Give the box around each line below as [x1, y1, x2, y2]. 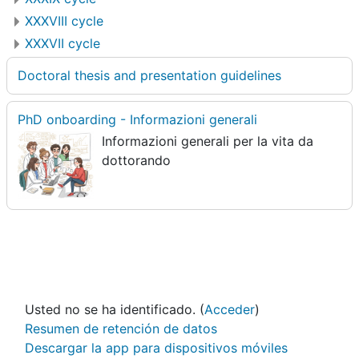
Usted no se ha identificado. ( [25, 301, 204, 318]
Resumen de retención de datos [25, 321, 217, 337]
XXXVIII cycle [25, 12, 103, 29]
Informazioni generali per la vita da [102, 132, 314, 149]
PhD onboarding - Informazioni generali [18, 111, 257, 127]
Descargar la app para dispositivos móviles [25, 340, 288, 357]
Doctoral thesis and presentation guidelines [18, 67, 281, 83]
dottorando [102, 151, 171, 168]
